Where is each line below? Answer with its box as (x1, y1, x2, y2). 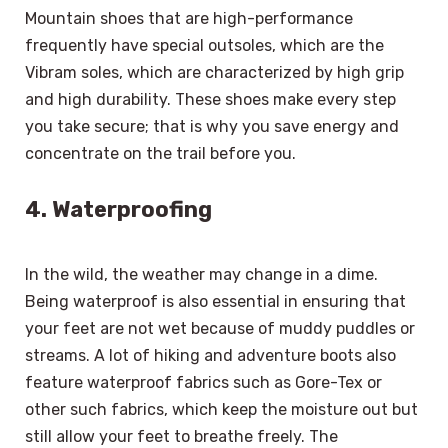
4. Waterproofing (25, 195, 212, 223)
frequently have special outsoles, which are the (25, 36, 384, 55)
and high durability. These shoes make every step (25, 90, 396, 109)
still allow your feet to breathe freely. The (25, 426, 338, 446)
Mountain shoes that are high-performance (25, 9, 353, 28)
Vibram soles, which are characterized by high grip (25, 63, 404, 82)
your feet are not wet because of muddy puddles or (25, 318, 415, 338)
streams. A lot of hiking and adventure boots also (25, 345, 396, 365)
